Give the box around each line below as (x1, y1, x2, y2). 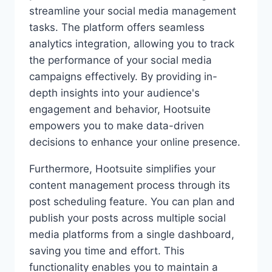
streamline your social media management (29, 4, 236, 17)
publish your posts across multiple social (29, 211, 226, 224)
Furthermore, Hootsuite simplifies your (29, 162, 216, 175)
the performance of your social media (29, 53, 212, 66)
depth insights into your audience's (29, 86, 200, 99)
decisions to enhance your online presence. (29, 135, 240, 148)
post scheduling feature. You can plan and (29, 195, 235, 208)
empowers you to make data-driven (29, 119, 204, 132)
